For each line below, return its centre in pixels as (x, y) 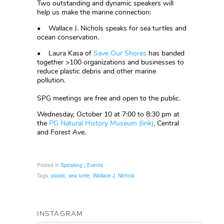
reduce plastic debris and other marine (96, 71)
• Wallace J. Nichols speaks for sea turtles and (112, 28)
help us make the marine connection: (95, 12)
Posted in (49, 165)
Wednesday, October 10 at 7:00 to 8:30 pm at (108, 114)
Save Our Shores (120, 53)
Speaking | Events (82, 165)
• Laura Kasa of (65, 53)
